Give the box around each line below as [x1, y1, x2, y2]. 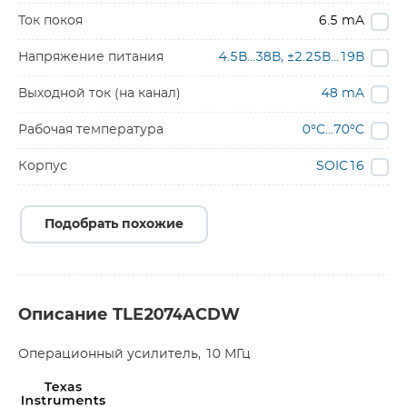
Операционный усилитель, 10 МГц [18, 348, 251, 361]
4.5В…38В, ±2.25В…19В [219, 51, 364, 64]
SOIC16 [316, 160, 364, 173]
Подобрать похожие [45, 218, 184, 231]
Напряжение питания [18, 51, 164, 64]
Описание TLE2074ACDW [18, 307, 240, 323]
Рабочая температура [18, 124, 164, 136]
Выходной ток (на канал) [18, 87, 181, 100]
